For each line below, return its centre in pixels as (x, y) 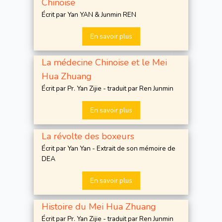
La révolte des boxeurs (88, 137)
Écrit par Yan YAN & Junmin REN (89, 14)
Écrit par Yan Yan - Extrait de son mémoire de (109, 149)
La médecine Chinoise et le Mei (104, 62)
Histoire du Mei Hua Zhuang (99, 207)
